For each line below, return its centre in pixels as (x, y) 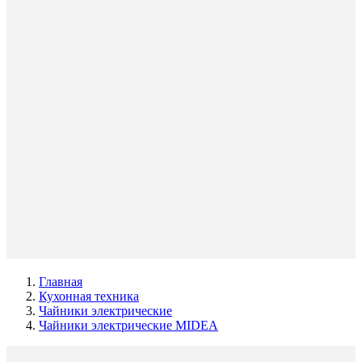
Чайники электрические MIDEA (128, 325)
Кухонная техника (89, 296)
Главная (61, 282)
